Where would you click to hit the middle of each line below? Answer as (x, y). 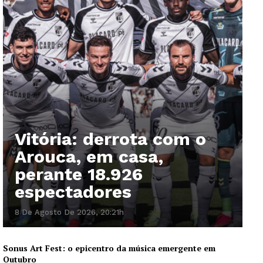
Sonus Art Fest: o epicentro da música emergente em (109, 248)
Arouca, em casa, (89, 156)
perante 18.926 (79, 174)
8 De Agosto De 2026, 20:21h (69, 212)
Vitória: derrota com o (110, 139)
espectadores (73, 191)
